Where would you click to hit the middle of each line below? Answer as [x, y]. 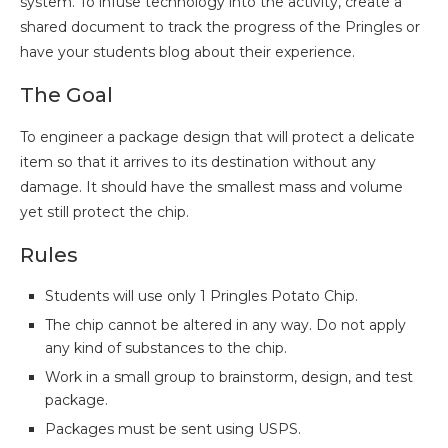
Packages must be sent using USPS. [173, 429]
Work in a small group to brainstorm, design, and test [229, 377]
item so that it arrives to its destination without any [198, 162]
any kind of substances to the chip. [166, 348]
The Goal [66, 95]
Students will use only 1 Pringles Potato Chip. [201, 296]
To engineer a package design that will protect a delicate [217, 137]
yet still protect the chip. [104, 212]
